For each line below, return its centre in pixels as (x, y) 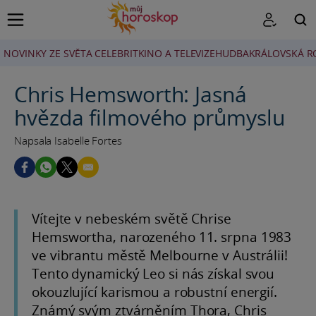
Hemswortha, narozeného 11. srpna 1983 (162, 237)
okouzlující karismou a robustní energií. (154, 292)
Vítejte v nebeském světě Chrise (132, 219)
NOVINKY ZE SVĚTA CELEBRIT (71, 53)
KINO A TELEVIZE (176, 53)
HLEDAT (230, 80)
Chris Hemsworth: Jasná (130, 94)
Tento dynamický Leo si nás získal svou (153, 274)
